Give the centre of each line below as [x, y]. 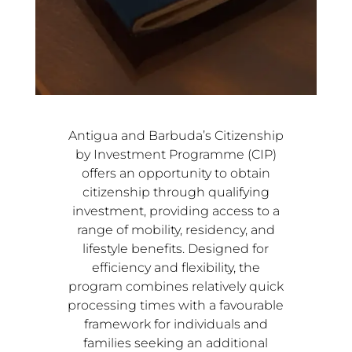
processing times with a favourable [176, 306]
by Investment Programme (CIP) [176, 155]
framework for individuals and [176, 324]
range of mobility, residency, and [176, 230]
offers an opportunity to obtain [176, 174]
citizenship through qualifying [176, 192]
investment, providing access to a [176, 211]
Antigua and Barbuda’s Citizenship [176, 136]
